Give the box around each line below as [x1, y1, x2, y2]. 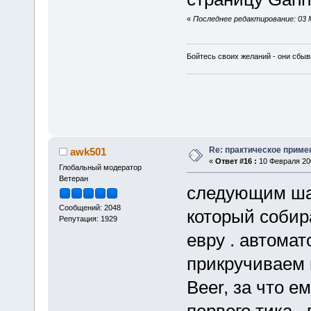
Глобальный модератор [58, 163, 142, 172]
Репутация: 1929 [58, 215, 117, 224]
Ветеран [58, 174, 88, 183]
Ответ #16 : [215, 157, 257, 166]
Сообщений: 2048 [58, 203, 121, 212]
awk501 [70, 146, 107, 158]
